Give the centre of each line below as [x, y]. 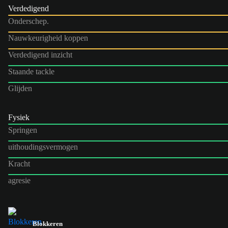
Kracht [19, 163]
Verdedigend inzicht [40, 54]
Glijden [20, 88]
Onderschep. [28, 21]
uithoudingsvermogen [43, 147]
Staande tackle [31, 71]
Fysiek [19, 117]
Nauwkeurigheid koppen [48, 38]
